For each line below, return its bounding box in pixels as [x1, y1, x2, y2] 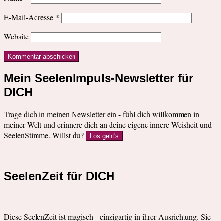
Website [4, 31, 29, 42]
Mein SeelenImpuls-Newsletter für [4, 72, 193, 85]
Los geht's [90, 132, 119, 140]
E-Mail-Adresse [4, 12, 55, 23]
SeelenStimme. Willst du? [4, 129, 86, 140]
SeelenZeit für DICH [4, 169, 114, 183]
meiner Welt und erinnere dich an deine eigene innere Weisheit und [4, 119, 212, 130]
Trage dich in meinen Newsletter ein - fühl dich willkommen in [4, 109, 199, 119]
